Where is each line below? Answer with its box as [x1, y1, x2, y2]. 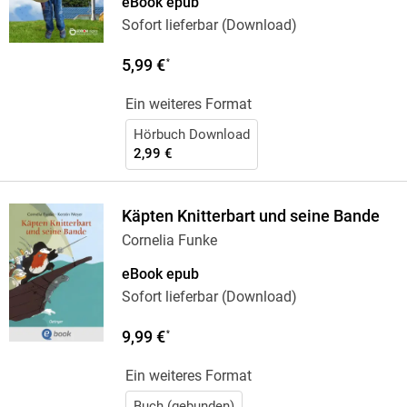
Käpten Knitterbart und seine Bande [121, 207, 380, 226]
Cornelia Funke [121, 232, 217, 250]
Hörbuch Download [133, 126, 250, 144]
